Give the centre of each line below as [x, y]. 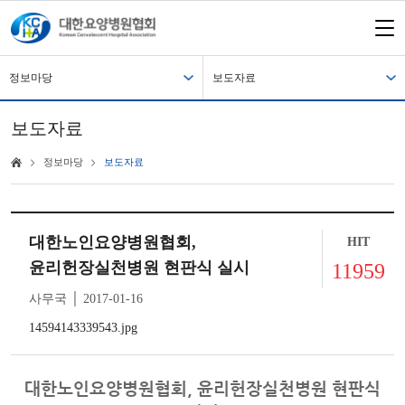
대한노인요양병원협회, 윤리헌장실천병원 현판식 [202, 388]
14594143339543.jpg [83, 328]
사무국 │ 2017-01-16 [86, 299]
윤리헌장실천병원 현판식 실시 [139, 268]
